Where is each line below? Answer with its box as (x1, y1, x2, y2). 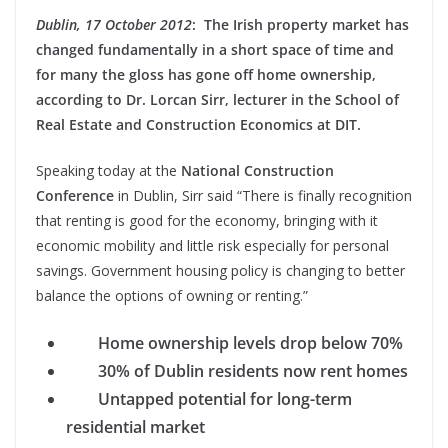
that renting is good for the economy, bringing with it (36, 211, 378, 231)
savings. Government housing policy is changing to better (36, 261, 405, 281)
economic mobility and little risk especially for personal (36, 236, 389, 256)
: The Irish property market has (192, 15, 409, 35)
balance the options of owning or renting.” (36, 286, 308, 306)
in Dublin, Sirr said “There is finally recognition (114, 186, 412, 206)
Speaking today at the (36, 161, 181, 181)
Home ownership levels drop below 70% (98, 332, 403, 355)
